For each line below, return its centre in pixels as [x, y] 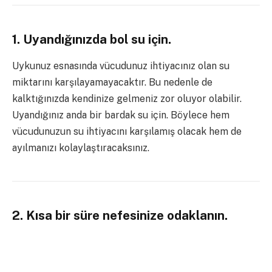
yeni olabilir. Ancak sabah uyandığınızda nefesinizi [123, 259]
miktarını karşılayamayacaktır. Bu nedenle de [112, 83]
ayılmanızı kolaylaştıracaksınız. [81, 148]
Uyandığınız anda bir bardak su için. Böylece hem [121, 115]
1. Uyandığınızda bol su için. [92, 40]
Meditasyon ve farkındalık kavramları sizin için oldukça [134, 242]
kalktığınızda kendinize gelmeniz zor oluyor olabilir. [127, 99]
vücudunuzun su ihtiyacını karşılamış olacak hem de [127, 132]
